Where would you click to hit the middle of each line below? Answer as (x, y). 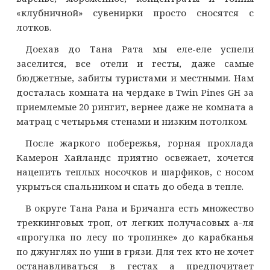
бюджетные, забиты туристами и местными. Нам (135, 78)
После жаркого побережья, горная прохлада (140, 143)
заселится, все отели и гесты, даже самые (135, 64)
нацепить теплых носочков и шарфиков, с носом (135, 172)
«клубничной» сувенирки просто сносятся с (135, 13)
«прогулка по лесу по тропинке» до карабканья (135, 237)
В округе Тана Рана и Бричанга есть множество (140, 208)
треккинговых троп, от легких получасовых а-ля (135, 223)
